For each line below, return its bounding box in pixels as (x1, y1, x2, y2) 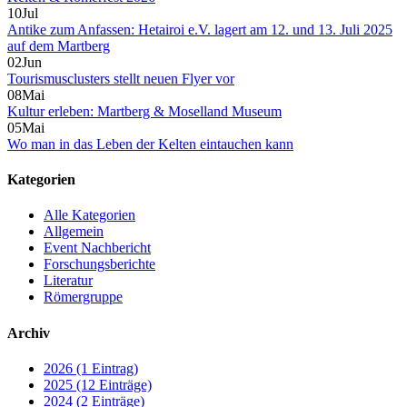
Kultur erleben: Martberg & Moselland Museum (7, 103, 282, 119)
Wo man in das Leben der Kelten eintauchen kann (7, 135, 293, 152)
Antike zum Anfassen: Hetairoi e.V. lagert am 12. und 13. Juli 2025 (7, 21, 392, 37)
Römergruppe (44, 289, 123, 305)
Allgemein (44, 223, 104, 240)
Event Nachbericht (44, 240, 151, 256)
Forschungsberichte (44, 256, 155, 273)
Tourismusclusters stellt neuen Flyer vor (7, 70, 234, 86)
